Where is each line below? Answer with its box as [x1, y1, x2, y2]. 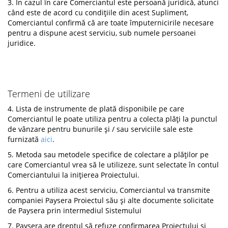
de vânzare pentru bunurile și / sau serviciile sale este [8, 124, 193, 134]
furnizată [8, 134, 41, 144]
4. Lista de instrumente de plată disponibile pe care [8, 104, 184, 113]
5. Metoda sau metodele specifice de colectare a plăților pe [8, 150, 209, 159]
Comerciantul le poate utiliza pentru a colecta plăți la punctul [8, 114, 217, 124]
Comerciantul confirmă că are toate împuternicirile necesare [8, 18, 214, 27]
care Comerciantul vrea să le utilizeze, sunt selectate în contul [8, 160, 219, 169]
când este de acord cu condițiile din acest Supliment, [8, 8, 188, 17]
